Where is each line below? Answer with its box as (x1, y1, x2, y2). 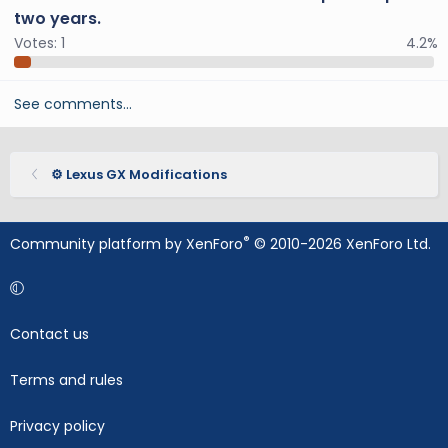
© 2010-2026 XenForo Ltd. (254, 234, 431, 254)
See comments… (14, 93, 132, 114)
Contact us (10, 324, 89, 344)
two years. (14, 7, 101, 31)
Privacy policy (10, 416, 105, 436)
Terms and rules (10, 370, 123, 390)
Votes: (14, 33, 57, 54)
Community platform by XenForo (10, 234, 243, 254)
